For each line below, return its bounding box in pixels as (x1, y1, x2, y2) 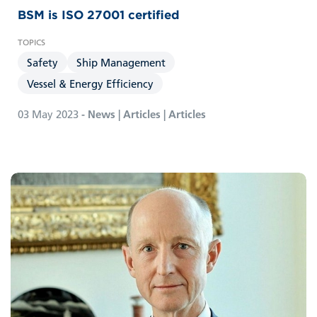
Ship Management (76, 55, 166, 70)
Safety (27, 55, 58, 70)
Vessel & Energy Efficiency (27, 76, 154, 91)
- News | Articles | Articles (79, 107, 206, 122)
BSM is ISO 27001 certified (18, 7, 179, 23)
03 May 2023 (18, 107, 79, 122)
